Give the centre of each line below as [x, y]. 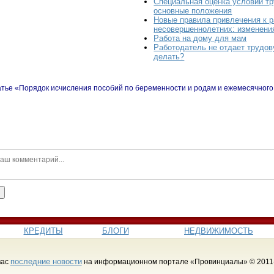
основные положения [193, 11]
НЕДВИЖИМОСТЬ [219, 231]
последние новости [46, 261]
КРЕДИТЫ [43, 231]
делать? [169, 57]
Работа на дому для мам [200, 39]
